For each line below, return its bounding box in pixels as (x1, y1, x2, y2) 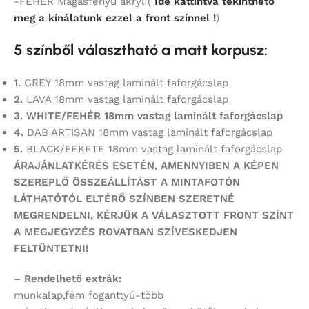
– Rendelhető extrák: (14, 272, 122, 286)
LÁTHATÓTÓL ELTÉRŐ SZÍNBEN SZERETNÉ (14, 192, 235, 206)
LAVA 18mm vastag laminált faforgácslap (23, 93, 228, 106)
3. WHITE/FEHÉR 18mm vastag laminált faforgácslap (14, 110, 283, 123)
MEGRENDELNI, (14, 209, 97, 222)
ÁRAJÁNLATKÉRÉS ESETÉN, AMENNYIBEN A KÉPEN (14, 159, 279, 172)
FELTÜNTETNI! (14, 242, 88, 255)
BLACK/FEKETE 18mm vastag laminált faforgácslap (23, 143, 282, 156)
